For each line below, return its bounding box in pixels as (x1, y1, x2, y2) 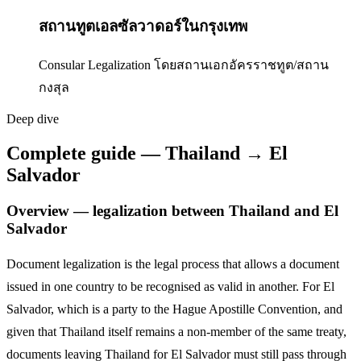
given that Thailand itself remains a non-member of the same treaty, (6, 324, 346, 338)
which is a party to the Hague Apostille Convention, (57, 301, 321, 316)
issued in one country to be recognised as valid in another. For (6, 279, 323, 293)
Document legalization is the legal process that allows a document (6, 256, 339, 271)
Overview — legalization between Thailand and (6, 202, 324, 220)
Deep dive (6, 112, 59, 127)
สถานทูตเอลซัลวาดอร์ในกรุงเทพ (39, 17, 247, 35)
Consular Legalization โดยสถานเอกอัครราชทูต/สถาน (39, 58, 329, 73)
